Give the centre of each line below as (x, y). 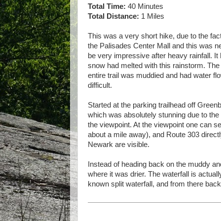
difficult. (100, 85)
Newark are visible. (119, 145)
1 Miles (152, 16)
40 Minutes (146, 6)
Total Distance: (113, 16)
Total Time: (108, 6)
